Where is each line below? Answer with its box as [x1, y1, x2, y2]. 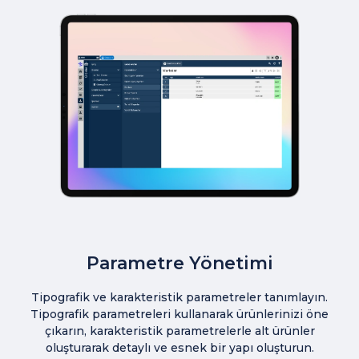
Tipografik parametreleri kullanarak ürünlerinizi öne [30, 307, 329, 322]
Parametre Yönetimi [86, 252, 273, 275]
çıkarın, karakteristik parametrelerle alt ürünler [44, 324, 315, 339]
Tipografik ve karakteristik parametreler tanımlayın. [31, 290, 328, 305]
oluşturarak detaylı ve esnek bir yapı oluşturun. [45, 341, 314, 356]
